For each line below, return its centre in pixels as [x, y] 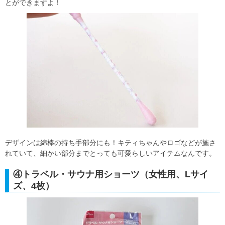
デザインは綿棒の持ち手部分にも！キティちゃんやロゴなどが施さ [110, 143]
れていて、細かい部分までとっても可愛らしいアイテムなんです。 [110, 153]
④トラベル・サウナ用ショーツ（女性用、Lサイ [111, 175]
